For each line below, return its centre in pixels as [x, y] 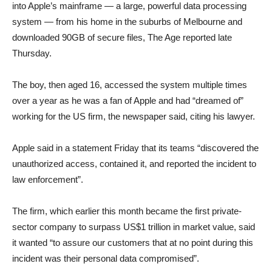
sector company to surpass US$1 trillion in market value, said [134, 227]
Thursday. [32, 53]
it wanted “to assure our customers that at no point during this [133, 243]
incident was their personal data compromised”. [106, 258]
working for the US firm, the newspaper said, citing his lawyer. [134, 116]
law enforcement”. [48, 179]
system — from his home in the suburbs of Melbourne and [127, 22]
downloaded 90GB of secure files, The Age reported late [122, 37]
